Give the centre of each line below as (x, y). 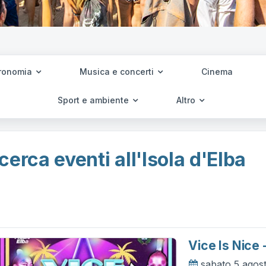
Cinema (217, 72)
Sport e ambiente (94, 100)
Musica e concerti (118, 72)
